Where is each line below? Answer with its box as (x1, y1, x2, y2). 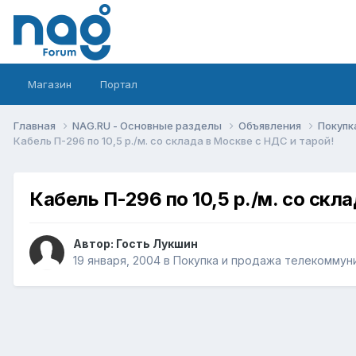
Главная (14, 118, 58, 132)
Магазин (28, 78, 72, 91)
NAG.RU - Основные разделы (72, 118, 224, 132)
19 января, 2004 (73, 253, 161, 268)
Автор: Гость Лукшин (73, 237, 198, 251)
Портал (100, 78, 137, 91)
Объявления (238, 118, 304, 132)
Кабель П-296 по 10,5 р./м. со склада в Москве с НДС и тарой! (14, 133, 334, 147)
